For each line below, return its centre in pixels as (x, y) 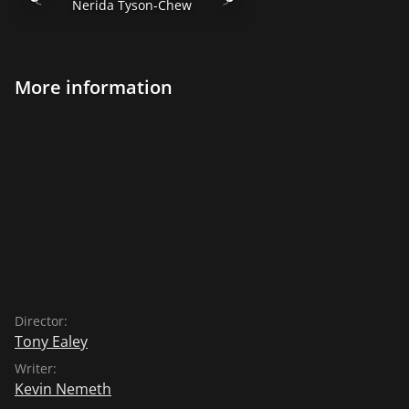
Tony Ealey (51, 341)
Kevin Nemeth (63, 388)
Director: (41, 320)
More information (94, 87)
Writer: (36, 368)
